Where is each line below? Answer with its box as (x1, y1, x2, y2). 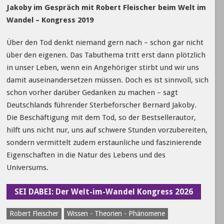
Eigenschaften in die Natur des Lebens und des (6, 150, 165, 159)
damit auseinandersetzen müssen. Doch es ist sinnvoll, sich (6, 75, 208, 84)
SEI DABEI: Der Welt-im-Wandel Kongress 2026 (14, 186, 193, 196)
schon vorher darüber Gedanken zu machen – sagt (6, 87, 178, 97)
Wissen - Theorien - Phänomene (66, 209, 165, 217)
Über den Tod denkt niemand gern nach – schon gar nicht (6, 37, 203, 47)
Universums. (6, 162, 48, 172)
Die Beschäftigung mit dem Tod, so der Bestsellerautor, (6, 112, 196, 122)
